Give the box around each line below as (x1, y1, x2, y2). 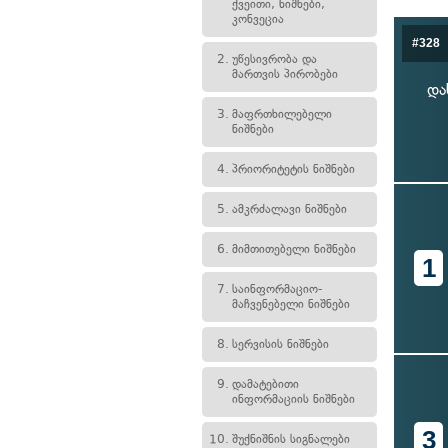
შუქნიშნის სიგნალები (232, 432, 350, 446)
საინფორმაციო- (232, 282, 322, 296)
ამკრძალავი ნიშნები (232, 202, 347, 216)
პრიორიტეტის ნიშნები (232, 162, 355, 176)
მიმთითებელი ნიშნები (232, 242, 356, 256)
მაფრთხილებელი (232, 107, 332, 121)
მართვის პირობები (232, 67, 338, 81)
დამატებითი (232, 377, 299, 391)
